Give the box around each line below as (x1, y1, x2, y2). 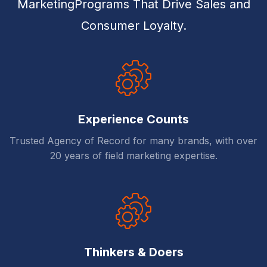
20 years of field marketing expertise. (49, 150, 218, 162)
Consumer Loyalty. (80, 18, 187, 33)
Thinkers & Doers (83, 245, 184, 260)
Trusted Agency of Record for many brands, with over (10, 135, 257, 147)
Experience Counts (78, 112, 189, 127)
